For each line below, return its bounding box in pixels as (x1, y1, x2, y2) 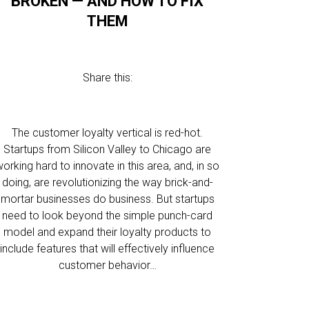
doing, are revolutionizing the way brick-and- (1, 176, 213, 189)
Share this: (82, 71, 132, 84)
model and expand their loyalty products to (3, 226, 212, 239)
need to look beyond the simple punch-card (2, 209, 213, 222)
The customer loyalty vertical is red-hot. (12, 126, 203, 139)
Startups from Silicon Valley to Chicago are (3, 143, 212, 156)
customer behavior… (58, 259, 157, 272)
